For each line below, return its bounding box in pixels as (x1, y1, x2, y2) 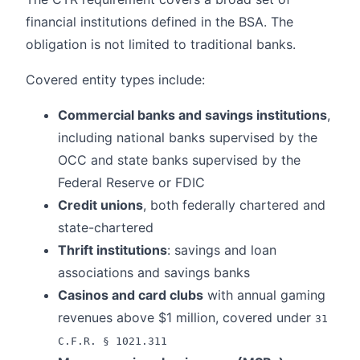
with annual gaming (203, 286, 325, 303)
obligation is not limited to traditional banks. (26, 35, 296, 52)
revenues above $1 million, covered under (58, 309, 315, 325)
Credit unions (58, 196, 143, 213)
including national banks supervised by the (58, 129, 317, 145)
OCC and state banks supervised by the (58, 151, 301, 168)
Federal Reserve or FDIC (58, 174, 205, 190)
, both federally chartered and (143, 196, 325, 213)
